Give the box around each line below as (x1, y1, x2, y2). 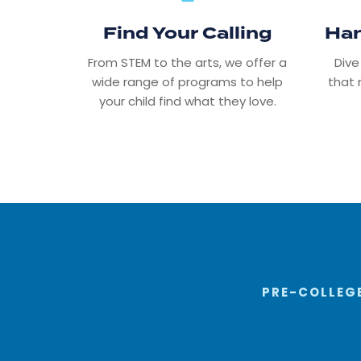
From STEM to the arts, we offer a (88, 54, 288, 72)
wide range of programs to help (92, 73, 284, 91)
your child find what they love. (98, 93, 276, 110)
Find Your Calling (102, 21, 272, 46)
